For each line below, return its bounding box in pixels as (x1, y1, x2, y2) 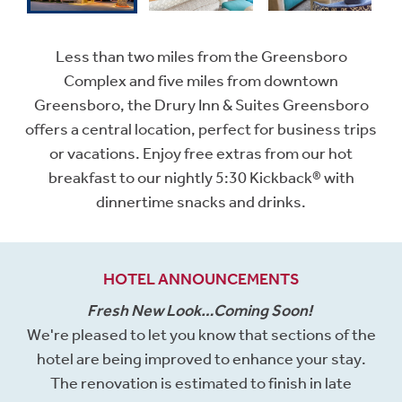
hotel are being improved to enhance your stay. (36, 349, 366, 370)
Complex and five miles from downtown (64, 71, 338, 92)
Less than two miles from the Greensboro (55, 47, 347, 67)
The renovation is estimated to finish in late (50, 373, 352, 394)
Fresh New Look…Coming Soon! (87, 301, 315, 321)
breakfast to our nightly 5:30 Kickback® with (48, 168, 354, 188)
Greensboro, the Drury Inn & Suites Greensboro (33, 95, 369, 116)
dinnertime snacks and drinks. (96, 192, 306, 213)
